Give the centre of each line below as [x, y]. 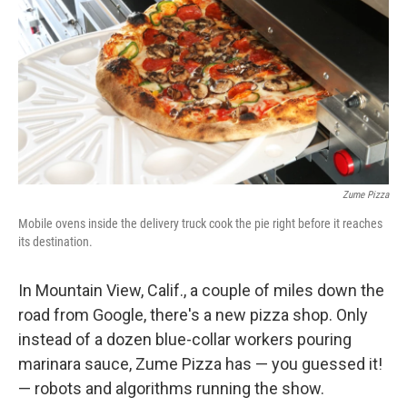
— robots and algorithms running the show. [171, 389]
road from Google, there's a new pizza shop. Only [193, 315]
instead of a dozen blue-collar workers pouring [185, 340]
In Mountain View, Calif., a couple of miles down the [201, 291]
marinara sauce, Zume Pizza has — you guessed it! [200, 364]
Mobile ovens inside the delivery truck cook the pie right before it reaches [200, 224]
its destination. [55, 242]
